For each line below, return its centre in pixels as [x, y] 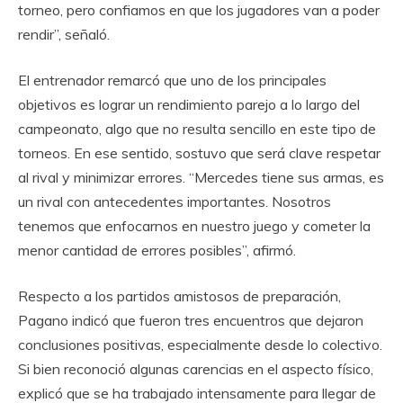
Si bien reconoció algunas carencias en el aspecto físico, [196, 368]
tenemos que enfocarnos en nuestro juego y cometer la [194, 225]
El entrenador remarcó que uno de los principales [172, 80]
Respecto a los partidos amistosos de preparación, [179, 296]
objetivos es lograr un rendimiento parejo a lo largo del [189, 104]
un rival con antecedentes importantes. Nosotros [175, 201]
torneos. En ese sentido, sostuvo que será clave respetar [199, 152]
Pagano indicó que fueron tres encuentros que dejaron [191, 320]
